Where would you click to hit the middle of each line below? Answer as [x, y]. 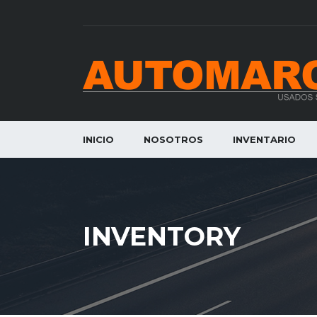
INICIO [98, 139]
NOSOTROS [173, 139]
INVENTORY [162, 236]
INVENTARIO [264, 139]
